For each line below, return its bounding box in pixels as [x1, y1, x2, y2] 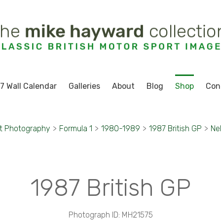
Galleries [68, 81, 100, 91]
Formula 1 [59, 124, 92, 133]
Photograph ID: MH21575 [68, 210, 153, 220]
